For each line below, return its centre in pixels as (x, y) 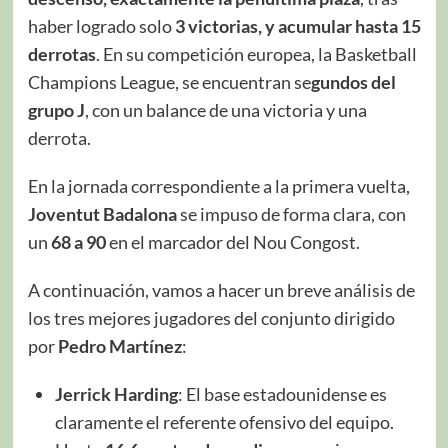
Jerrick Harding (116, 393)
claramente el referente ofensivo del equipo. (224, 421)
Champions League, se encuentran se (169, 81)
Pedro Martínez (119, 345)
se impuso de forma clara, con (291, 213)
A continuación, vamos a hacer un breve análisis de (221, 289)
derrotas (61, 53)
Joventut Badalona (102, 213)
